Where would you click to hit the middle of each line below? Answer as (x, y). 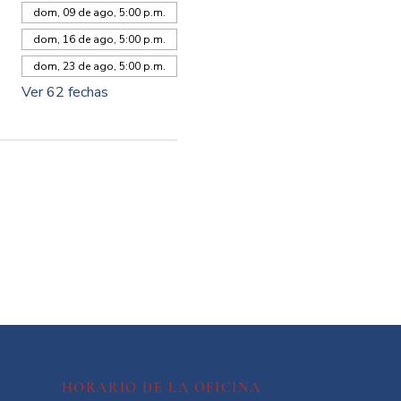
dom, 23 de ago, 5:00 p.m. (99, 66)
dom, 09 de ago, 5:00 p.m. (99, 12)
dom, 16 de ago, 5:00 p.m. (99, 39)
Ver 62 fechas (64, 92)
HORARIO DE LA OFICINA (161, 388)
